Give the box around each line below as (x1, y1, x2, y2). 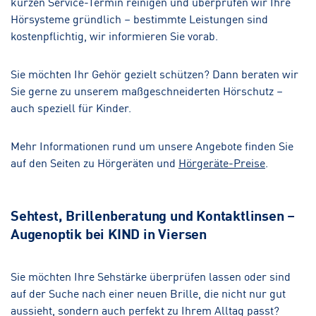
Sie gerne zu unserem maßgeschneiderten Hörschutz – (11, 81, 283, 99)
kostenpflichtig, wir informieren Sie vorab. (11, 26, 218, 44)
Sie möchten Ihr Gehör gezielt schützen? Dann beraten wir (11, 64, 298, 82)
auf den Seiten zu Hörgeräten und (11, 153, 178, 171)
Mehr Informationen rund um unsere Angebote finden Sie (11, 136, 293, 154)
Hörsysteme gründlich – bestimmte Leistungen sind (11, 9, 268, 27)
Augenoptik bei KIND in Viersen (11, 222, 207, 243)
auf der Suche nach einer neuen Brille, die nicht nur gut (11, 284, 286, 301)
